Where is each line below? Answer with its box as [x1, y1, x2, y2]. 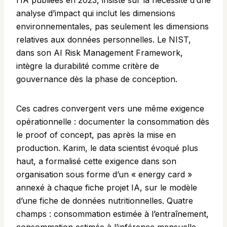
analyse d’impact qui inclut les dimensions [16, 8, 175, 19]
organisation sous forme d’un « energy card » [16, 169, 192, 180]
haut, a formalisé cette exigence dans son [16, 156, 176, 167]
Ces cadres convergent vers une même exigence [16, 103, 204, 114]
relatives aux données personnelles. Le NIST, [16, 34, 191, 45]
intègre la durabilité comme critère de [16, 61, 159, 71]
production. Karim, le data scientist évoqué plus [16, 143, 198, 154]
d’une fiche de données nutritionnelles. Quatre [16, 196, 193, 206]
